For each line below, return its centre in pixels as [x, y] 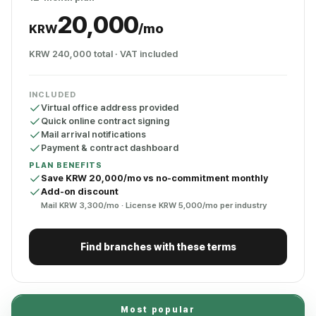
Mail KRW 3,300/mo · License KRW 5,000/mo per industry [154, 205]
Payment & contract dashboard [110, 148]
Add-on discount [80, 192]
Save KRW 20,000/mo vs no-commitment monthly [154, 178]
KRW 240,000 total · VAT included [103, 54]
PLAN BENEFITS [66, 165]
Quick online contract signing [105, 121]
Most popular [158, 310]
